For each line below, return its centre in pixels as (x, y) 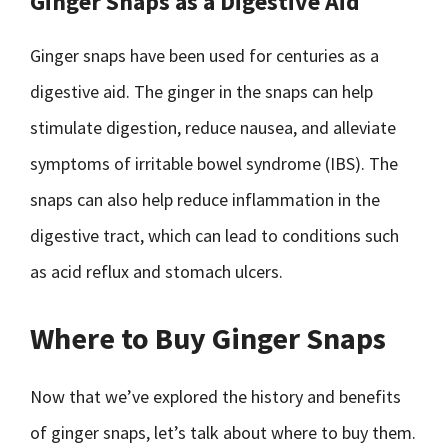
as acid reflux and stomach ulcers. (156, 271)
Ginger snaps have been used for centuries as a (204, 55)
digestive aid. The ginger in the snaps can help (201, 91)
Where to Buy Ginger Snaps (208, 338)
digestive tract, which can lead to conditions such (214, 235)
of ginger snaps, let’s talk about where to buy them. (223, 432)
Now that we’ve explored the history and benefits (215, 396)
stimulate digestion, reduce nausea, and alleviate (213, 127)
